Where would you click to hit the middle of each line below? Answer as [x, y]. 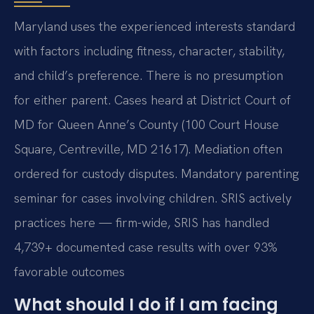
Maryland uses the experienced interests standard [155, 27]
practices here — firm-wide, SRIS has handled [142, 223]
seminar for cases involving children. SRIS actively [153, 198]
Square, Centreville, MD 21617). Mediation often [148, 149]
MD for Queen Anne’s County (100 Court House [146, 125]
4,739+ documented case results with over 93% [146, 247]
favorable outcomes [69, 272]
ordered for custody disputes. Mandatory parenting [157, 174]
